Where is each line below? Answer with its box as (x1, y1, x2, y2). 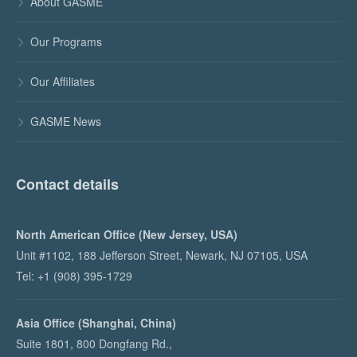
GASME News (30, 112, 101, 129)
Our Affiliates (30, 73, 95, 89)
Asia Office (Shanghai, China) (16, 314, 176, 331)
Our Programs (30, 33, 102, 49)
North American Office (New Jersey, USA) (16, 226, 237, 242)
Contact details (16, 173, 119, 194)
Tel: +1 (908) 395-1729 (16, 267, 132, 284)
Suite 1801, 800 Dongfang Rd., (16, 335, 172, 351)
